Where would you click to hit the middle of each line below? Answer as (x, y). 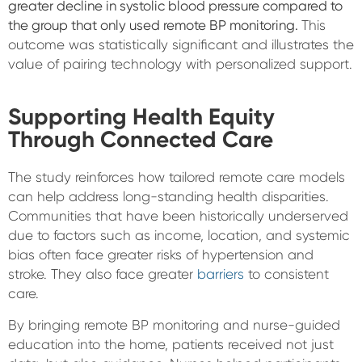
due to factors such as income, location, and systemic (179, 235)
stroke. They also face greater (103, 274)
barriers (221, 274)
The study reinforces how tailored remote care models (177, 177)
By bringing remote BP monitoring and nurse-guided (174, 325)
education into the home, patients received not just (171, 344)
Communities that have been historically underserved (178, 216)
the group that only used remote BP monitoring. (155, 25)
